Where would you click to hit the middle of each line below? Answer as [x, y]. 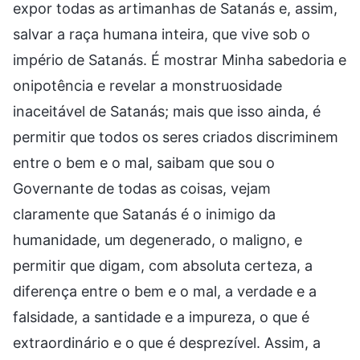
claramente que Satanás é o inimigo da [144, 214]
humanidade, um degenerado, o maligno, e [157, 239]
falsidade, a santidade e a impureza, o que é [161, 317]
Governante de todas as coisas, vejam [142, 188]
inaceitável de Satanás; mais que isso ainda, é [167, 111]
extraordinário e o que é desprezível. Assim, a [167, 342]
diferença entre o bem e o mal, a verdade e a [165, 291]
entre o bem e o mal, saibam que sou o [144, 162]
